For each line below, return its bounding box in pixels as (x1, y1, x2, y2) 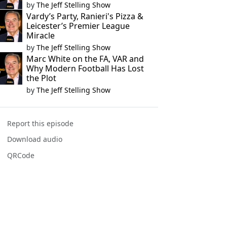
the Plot (26, 72, 56, 84)
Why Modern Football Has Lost (26, 63, 144, 74)
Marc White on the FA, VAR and (26, 53, 144, 64)
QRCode (7, 150, 35, 160)
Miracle (26, 30, 55, 41)
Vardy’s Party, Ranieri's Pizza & (26, 11, 143, 22)
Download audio (7, 134, 63, 144)
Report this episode (7, 119, 74, 129)
